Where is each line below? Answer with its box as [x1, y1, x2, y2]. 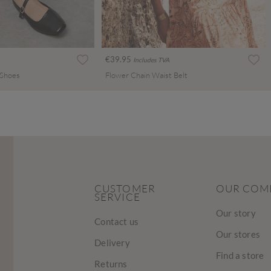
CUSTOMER [94, 182, 155, 195]
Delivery [94, 237, 130, 249]
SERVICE [94, 191, 140, 204]
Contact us [94, 216, 139, 227]
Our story [215, 207, 256, 219]
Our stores [215, 229, 260, 240]
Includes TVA [133, 56, 169, 64]
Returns [94, 258, 128, 270]
